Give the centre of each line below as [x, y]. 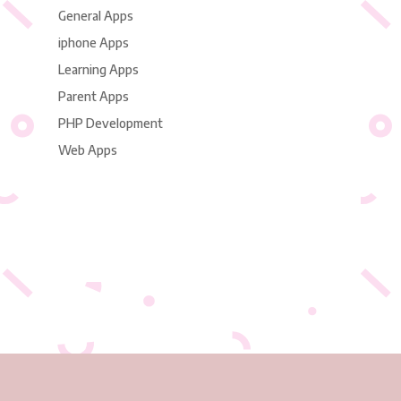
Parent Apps [93, 96]
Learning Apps [98, 69]
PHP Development [110, 123]
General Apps [95, 15]
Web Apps [87, 149]
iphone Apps [93, 42]
